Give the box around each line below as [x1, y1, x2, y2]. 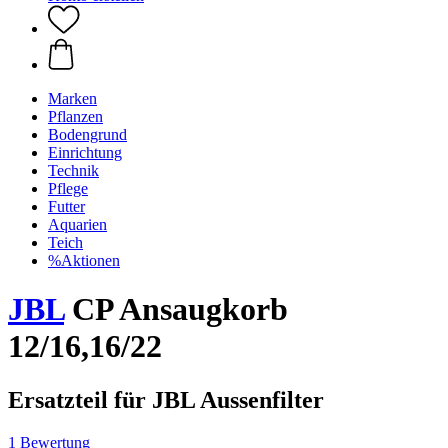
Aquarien [48, 216, 107, 233]
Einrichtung [48, 144, 122, 161]
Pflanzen [48, 108, 103, 125]
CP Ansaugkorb [64, 291, 288, 328]
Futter [48, 198, 85, 215]
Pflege [48, 180, 88, 197]
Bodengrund [48, 126, 127, 143]
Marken [48, 90, 97, 107]
